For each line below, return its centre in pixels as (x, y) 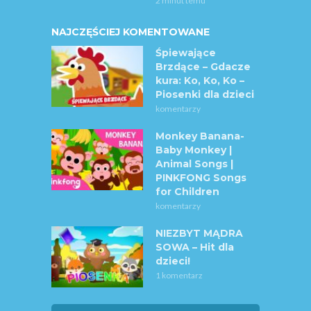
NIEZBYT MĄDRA (199, 233)
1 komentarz (179, 275)
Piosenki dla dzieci (205, 94)
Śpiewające (186, 52)
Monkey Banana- (200, 136)
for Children (187, 191)
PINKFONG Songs (201, 177)
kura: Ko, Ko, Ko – (200, 80)
